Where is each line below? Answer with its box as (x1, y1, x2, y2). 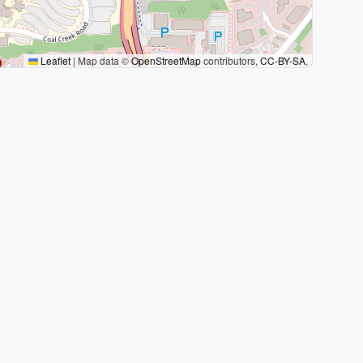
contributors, (201, 53, 260, 67)
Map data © (75, 53, 131, 67)
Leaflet (38, 53, 70, 67)
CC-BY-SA (260, 53, 305, 67)
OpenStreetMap (131, 53, 201, 67)
